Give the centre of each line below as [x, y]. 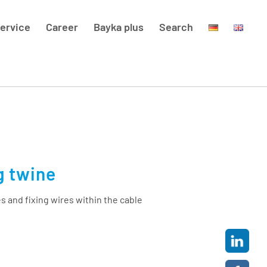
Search [176, 27]
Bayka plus [119, 27]
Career [62, 27]
